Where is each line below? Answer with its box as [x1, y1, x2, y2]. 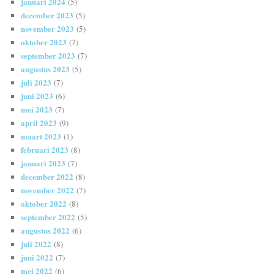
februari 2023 [21, 144, 69, 156]
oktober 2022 [21, 198, 67, 210]
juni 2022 [21, 251, 54, 264]
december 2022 [21, 171, 74, 183]
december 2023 [21, 9, 74, 21]
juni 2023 [21, 90, 54, 102]
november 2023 [21, 23, 75, 35]
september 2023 [21, 50, 76, 62]
